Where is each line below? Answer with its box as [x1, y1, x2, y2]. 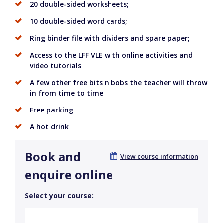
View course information [120, 152, 198, 161]
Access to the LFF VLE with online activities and [30, 50, 193, 60]
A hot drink [30, 122, 69, 132]
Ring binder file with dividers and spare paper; [30, 33, 190, 43]
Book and [25, 148, 81, 165]
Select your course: [25, 191, 94, 201]
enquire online [25, 166, 113, 183]
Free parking [30, 105, 73, 115]
